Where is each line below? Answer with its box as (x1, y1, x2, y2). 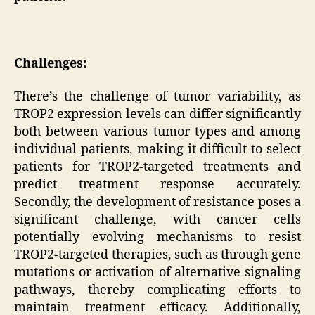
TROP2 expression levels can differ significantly (14, 106, 301, 123)
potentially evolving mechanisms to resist (14, 229, 301, 246)
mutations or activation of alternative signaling (14, 264, 301, 281)
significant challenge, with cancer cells (14, 212, 301, 229)
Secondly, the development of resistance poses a (14, 194, 301, 211)
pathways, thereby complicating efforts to (14, 282, 301, 299)
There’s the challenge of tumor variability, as (14, 89, 301, 105)
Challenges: (14, 55, 86, 72)
